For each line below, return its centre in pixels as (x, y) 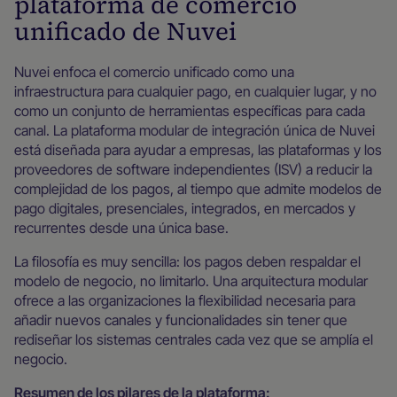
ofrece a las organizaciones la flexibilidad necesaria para (185, 300)
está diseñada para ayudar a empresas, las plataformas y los (198, 150)
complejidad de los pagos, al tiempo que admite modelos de (198, 189)
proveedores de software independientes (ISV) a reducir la (193, 169)
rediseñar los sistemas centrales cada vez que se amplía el (194, 339)
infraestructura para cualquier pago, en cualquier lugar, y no (195, 91)
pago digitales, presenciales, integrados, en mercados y (185, 208)
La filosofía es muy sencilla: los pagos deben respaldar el (187, 261)
